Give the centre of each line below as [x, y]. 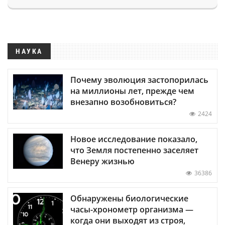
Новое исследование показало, [134, 139]
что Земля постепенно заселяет [134, 150]
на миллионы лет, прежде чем [132, 91]
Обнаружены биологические [129, 198]
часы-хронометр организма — [132, 209]
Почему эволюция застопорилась [139, 80]
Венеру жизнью [102, 161]
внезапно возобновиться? [123, 102]
